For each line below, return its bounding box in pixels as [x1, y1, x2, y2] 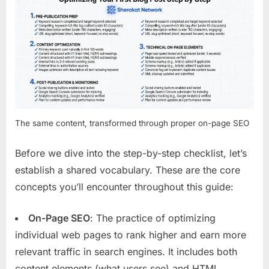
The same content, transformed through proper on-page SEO [15, 118, 249, 128]
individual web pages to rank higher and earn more [15, 229, 246, 241]
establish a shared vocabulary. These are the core [15, 164, 240, 177]
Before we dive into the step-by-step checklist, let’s [15, 147, 247, 160]
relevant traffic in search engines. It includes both [15, 246, 237, 258]
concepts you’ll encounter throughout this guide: [15, 181, 234, 193]
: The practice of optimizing [90, 212, 216, 225]
